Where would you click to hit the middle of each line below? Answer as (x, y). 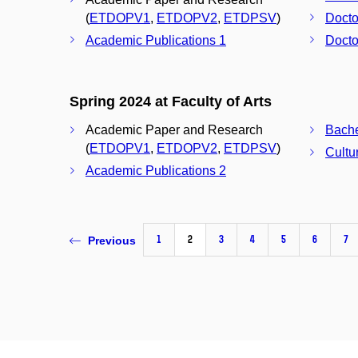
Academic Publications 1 (156, 40)
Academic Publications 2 (156, 171)
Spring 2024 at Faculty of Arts (171, 101)
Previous (112, 240)
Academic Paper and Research (174, 130)
